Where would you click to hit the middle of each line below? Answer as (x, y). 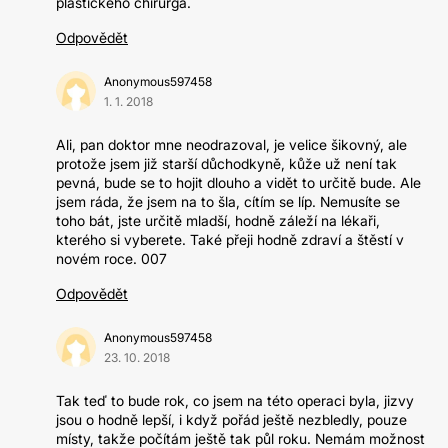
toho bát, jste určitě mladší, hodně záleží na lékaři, (218, 220)
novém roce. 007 (111, 258)
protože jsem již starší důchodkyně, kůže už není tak (226, 163)
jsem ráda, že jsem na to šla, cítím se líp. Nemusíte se (228, 201)
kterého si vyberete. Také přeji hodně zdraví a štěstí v (230, 239)
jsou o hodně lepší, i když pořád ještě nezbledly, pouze (231, 419)
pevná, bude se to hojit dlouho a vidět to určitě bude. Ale (238, 182)
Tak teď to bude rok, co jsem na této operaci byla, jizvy (235, 400)
